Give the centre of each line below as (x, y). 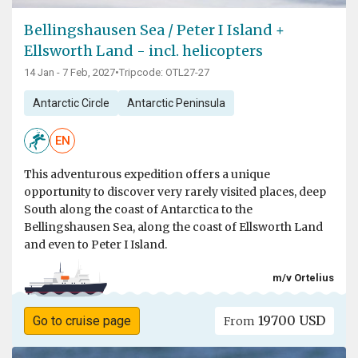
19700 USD (290, 321)
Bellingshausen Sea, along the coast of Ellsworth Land (173, 227)
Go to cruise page (82, 321)
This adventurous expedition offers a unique (147, 175)
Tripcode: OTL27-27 (164, 73)
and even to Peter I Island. (95, 245)
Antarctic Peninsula (176, 103)
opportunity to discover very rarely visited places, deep (175, 192)
